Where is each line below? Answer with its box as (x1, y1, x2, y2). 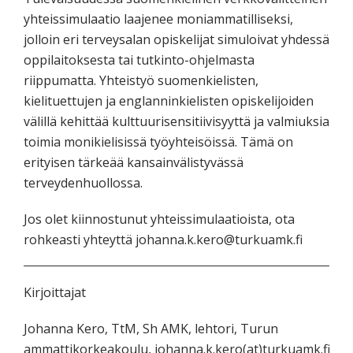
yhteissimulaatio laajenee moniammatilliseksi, (24, 9, 293, 28)
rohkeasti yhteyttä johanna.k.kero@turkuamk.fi (24, 230, 295, 248)
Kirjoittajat (24, 283, 86, 301)
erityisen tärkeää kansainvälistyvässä (24, 153, 243, 171)
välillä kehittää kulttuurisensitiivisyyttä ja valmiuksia (24, 112, 329, 130)
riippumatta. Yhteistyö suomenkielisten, (24, 71, 258, 89)
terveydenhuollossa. (24, 173, 143, 191)
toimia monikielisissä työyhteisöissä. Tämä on (24, 132, 293, 150)
